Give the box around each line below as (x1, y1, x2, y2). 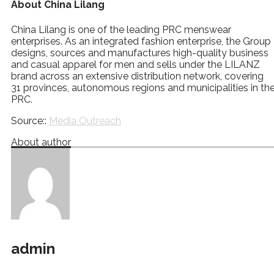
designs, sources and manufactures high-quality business (11, 46, 268, 59)
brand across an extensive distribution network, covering (11, 70, 264, 82)
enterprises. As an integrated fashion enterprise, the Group (11, 35, 271, 47)
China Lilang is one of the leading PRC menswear (11, 23, 231, 35)
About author (11, 136, 71, 148)
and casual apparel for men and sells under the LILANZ (11, 58, 260, 70)
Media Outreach (49, 114, 121, 127)
